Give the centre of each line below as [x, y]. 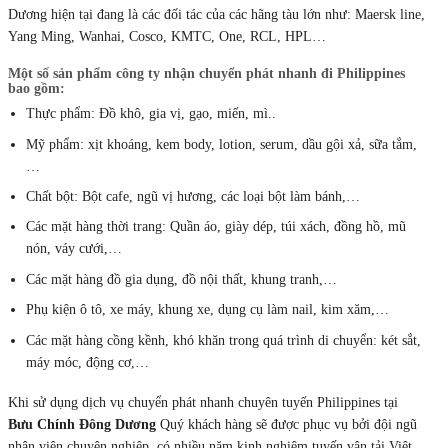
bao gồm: [36, 89]
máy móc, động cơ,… [88, 362]
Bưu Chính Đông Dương [82, 424]
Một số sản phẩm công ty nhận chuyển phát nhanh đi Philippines [206, 74]
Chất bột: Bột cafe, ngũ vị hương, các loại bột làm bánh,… [193, 196]
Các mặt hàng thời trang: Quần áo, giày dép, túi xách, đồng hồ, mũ [216, 227]
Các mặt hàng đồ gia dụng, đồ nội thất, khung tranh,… [182, 279]
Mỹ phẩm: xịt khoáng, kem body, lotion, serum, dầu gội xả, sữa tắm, [222, 144]
